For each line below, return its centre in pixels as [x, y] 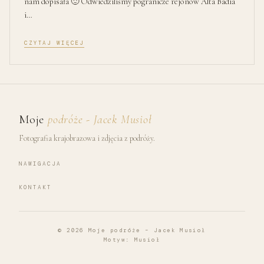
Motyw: [119, 240]
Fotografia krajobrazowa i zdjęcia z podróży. [87, 138]
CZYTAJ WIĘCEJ [55, 43]
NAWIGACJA [40, 164]
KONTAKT [36, 187]
